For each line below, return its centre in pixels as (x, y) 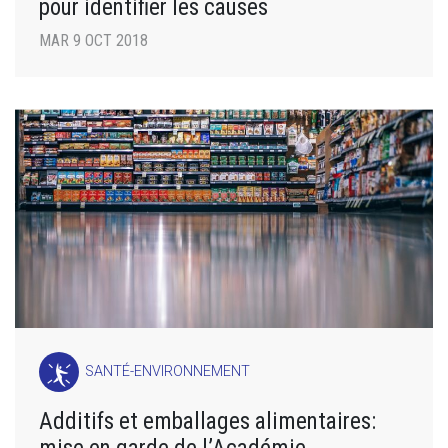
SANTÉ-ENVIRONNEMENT (168, 372)
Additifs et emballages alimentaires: (207, 421)
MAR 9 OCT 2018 (93, 41)
